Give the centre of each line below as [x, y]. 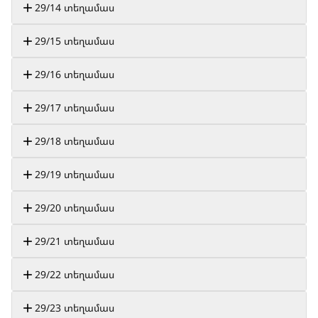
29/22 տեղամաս [75, 274]
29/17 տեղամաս [75, 108]
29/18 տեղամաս [75, 141]
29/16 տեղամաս [75, 74]
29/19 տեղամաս [75, 174]
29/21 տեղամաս [75, 241]
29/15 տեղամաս [75, 41]
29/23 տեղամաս [75, 308]
